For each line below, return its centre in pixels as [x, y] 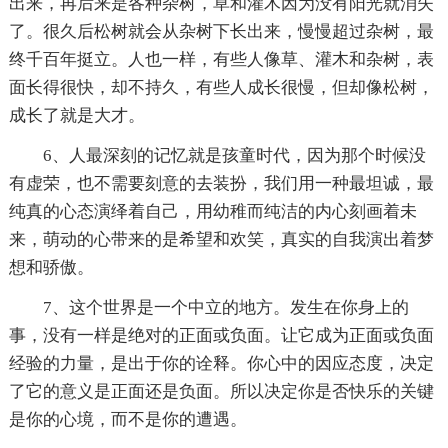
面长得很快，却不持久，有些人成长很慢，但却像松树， [221, 87]
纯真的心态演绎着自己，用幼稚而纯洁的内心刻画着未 [212, 211]
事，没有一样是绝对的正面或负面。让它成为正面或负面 [221, 335]
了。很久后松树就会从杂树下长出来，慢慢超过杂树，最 [221, 31]
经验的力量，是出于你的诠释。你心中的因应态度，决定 [221, 363]
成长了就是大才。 [76, 115]
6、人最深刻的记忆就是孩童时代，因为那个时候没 [234, 155]
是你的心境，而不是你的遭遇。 [127, 419]
